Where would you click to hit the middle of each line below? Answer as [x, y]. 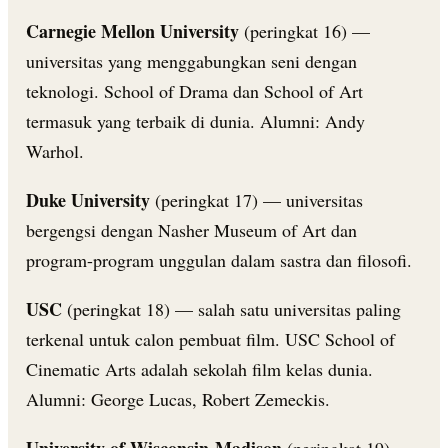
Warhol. [55, 151]
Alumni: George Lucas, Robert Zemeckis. [178, 399]
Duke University [88, 200]
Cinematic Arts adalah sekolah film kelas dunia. [199, 369]
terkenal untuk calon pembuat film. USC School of [210, 339]
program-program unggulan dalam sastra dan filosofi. [219, 260]
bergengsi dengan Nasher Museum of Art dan [191, 230]
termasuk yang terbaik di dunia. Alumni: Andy [195, 121]
